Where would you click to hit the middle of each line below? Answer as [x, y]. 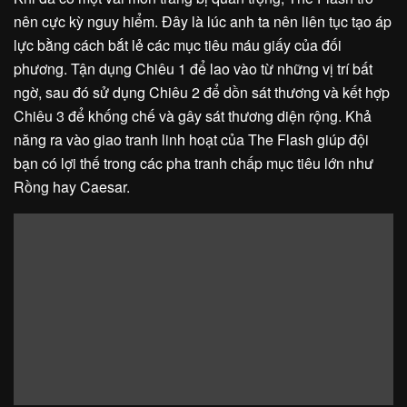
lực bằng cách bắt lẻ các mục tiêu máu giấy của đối [178, 45]
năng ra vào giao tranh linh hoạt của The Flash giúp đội [191, 139]
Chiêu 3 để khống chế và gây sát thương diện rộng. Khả [193, 115]
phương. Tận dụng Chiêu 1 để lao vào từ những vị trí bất [193, 68]
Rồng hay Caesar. [72, 186]
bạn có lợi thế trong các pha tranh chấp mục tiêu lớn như [194, 163]
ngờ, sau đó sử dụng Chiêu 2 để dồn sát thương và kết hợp [202, 92]
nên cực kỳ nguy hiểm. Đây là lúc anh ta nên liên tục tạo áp [203, 21]
